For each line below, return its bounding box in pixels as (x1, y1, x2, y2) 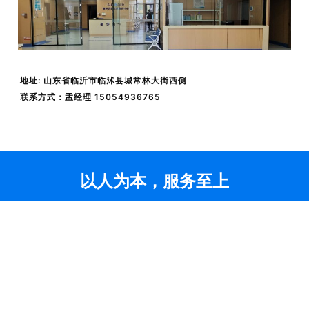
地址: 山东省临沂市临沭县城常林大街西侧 (20, 75, 187, 86)
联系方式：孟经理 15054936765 (20, 92, 161, 103)
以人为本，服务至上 (80, 170, 229, 191)
